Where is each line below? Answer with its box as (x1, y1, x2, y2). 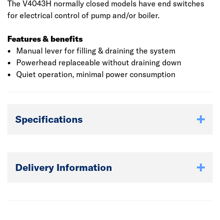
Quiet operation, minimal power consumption (16, 69, 175, 79)
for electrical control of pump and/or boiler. (7, 10, 160, 20)
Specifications (15, 113, 82, 125)
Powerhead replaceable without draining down (16, 57, 181, 67)
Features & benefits (7, 34, 82, 44)
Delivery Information (15, 161, 112, 173)
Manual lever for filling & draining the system (16, 46, 175, 55)
